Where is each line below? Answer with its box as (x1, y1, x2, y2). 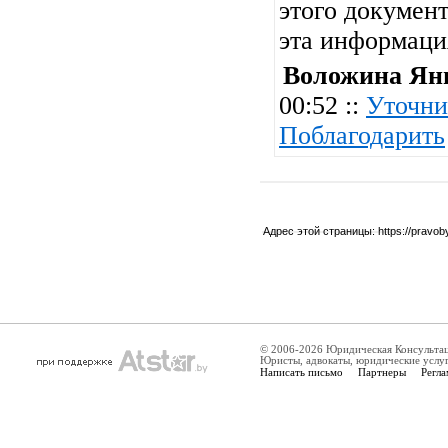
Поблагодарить (279, 121, 445, 150)
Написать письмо (260, 366, 343, 378)
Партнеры (358, 366, 406, 378)
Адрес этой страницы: (263, 225, 378, 237)
